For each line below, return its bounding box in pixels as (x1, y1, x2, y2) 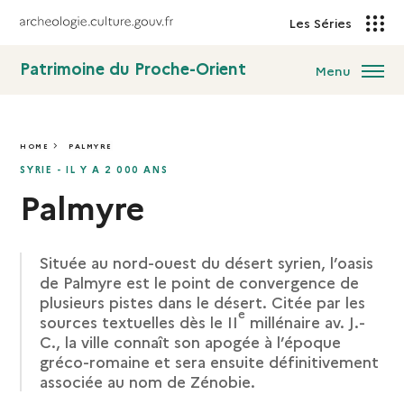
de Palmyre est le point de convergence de (40, 271, 360, 292)
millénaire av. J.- (245, 311, 366, 332)
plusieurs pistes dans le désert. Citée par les (40, 291, 366, 312)
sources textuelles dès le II (40, 311, 239, 332)
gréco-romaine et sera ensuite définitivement (40, 351, 380, 372)
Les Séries (288, 14, 355, 32)
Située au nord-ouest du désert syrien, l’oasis (40, 252, 374, 272)
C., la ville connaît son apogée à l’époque (40, 331, 342, 352)
